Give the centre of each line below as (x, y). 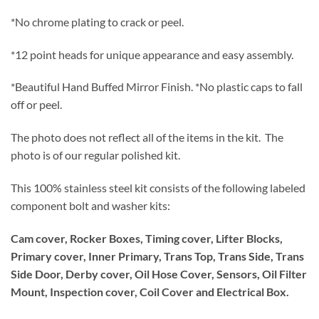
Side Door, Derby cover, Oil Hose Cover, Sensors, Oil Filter (159, 273)
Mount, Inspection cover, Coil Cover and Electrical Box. (150, 291)
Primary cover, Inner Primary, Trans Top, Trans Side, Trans (157, 256)
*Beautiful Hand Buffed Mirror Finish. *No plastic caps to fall (157, 87)
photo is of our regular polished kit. (95, 155)
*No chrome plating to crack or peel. (97, 21)
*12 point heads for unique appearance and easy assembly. (152, 54)
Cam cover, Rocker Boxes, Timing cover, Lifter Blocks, (147, 238)
